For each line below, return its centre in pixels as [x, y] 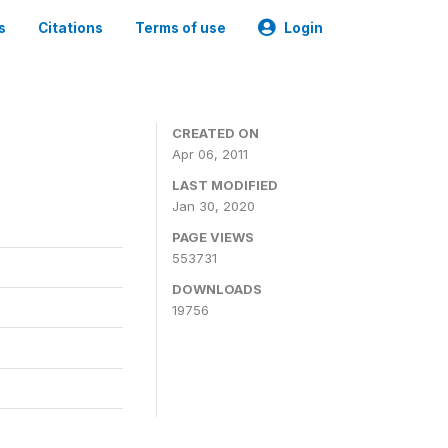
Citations [70, 28]
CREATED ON [215, 133]
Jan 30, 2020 [213, 206]
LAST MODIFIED [225, 185]
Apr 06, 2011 [210, 154]
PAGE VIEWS [213, 237]
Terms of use [180, 28]
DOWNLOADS [217, 289]
